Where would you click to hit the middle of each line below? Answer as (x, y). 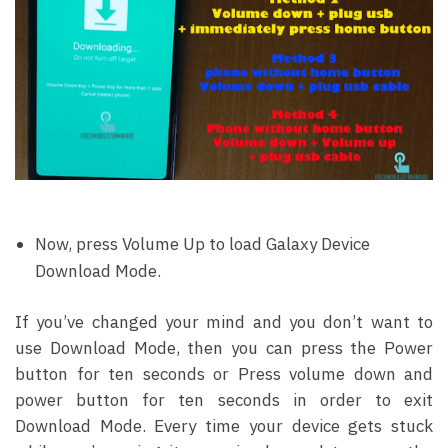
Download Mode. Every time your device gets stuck (224, 426)
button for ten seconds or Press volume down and (224, 374)
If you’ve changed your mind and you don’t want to (224, 322)
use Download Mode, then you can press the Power (224, 348)
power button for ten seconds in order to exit (224, 400)
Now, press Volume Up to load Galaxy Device (202, 243)
